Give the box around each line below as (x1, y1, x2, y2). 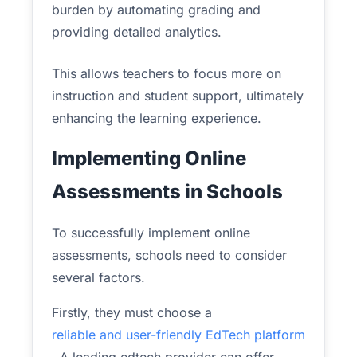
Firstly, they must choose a (52, 304, 212, 320)
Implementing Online (52, 147, 246, 170)
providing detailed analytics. (52, 24, 222, 40)
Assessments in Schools (52, 180, 283, 203)
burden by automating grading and (52, 2, 261, 18)
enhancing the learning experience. (52, 110, 261, 126)
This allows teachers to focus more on (52, 65, 281, 81)
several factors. (52, 269, 145, 285)
